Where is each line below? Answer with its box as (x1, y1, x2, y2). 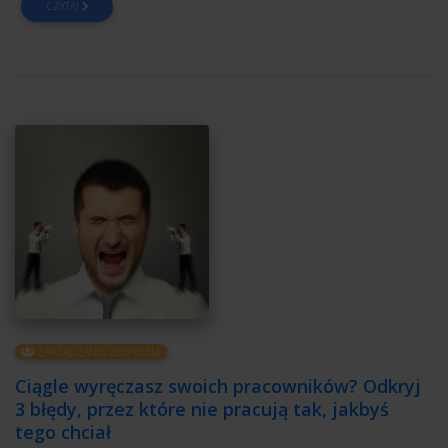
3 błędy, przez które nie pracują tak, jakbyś (15, 397, 389, 422)
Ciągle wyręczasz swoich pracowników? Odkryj (15, 374, 421, 399)
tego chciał (15, 420, 111, 445)
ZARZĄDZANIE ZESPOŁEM (34, 344, 161, 359)
